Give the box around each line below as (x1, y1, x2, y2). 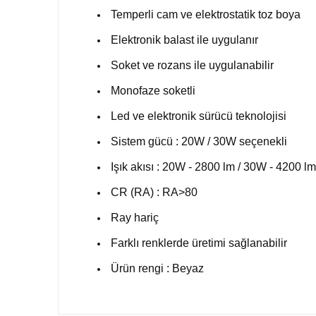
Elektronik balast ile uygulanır (111, 34, 258, 47)
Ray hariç (111, 212, 159, 224)
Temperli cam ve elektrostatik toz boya (111, 8, 300, 21)
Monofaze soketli (111, 85, 195, 97)
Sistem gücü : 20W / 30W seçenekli (111, 135, 287, 148)
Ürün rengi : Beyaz (111, 262, 204, 275)
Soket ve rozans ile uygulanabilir (111, 59, 274, 72)
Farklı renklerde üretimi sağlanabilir (111, 237, 287, 250)
